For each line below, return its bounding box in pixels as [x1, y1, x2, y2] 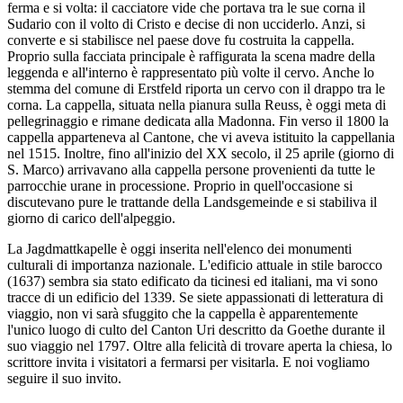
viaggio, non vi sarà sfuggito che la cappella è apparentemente [7, 305, 358, 321]
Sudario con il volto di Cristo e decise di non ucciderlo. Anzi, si [7, 15, 365, 31]
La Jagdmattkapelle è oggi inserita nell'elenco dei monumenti [7, 240, 352, 256]
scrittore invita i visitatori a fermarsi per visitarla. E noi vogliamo [7, 354, 370, 370]
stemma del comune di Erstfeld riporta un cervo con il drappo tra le [7, 80, 385, 96]
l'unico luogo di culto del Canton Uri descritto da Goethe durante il [7, 321, 385, 337]
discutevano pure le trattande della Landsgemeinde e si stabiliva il [7, 193, 377, 210]
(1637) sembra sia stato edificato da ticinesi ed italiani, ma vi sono [7, 273, 378, 289]
